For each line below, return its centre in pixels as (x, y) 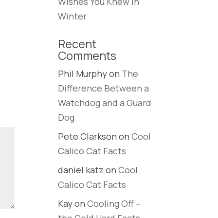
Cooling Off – (114, 203)
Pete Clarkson (88, 136)
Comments (87, 55)
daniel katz (81, 170)
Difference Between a (104, 88)
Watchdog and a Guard (105, 103)
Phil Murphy (83, 73)
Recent (77, 44)
